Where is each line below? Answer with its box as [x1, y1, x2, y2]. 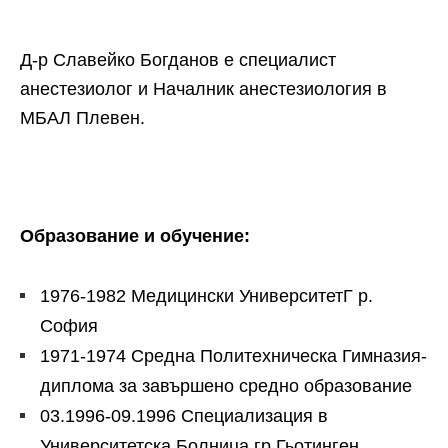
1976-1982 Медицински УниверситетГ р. [40, 286, 373, 306]
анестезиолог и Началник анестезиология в [20, 79, 387, 99]
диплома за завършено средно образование [40, 376, 412, 396]
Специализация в [181, 406, 328, 426]
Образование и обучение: [20, 226, 250, 246]
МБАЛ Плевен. [20, 108, 145, 128]
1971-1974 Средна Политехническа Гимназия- [40, 346, 427, 366]
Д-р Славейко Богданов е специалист [20, 50, 336, 70]
